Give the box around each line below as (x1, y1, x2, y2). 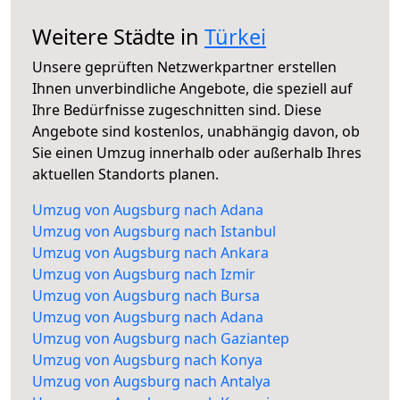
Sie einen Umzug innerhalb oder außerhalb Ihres (32, 143, 362, 163)
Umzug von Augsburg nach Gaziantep (32, 329, 289, 349)
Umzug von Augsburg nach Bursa (32, 286, 260, 306)
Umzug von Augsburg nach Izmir (32, 264, 255, 285)
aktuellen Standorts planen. (32, 164, 219, 185)
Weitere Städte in (32, 22, 204, 52)
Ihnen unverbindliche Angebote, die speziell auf (32, 79, 353, 99)
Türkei (204, 22, 266, 52)
